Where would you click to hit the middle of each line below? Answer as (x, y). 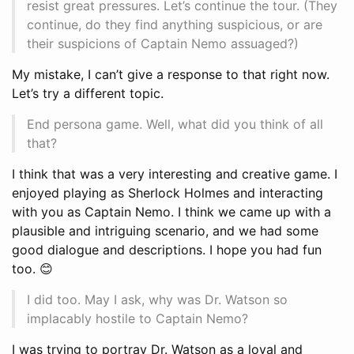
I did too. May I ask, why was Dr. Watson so (157, 299)
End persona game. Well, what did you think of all (175, 124)
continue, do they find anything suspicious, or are (175, 24)
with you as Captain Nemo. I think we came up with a (171, 211)
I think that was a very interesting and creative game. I (175, 173)
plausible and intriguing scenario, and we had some (165, 230)
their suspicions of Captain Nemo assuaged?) (163, 43)
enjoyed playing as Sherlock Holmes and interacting (168, 192)
